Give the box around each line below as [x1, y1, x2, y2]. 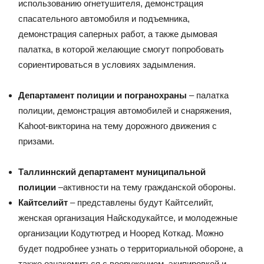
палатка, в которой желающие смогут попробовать [18, 44, 224, 54]
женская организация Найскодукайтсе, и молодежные [18, 212, 237, 223]
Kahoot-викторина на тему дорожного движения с [18, 120, 217, 131]
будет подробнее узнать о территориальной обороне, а [18, 243, 243, 253]
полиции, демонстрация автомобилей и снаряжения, [18, 105, 232, 115]
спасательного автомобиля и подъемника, [18, 13, 190, 24]
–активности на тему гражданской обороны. [56, 181, 236, 192]
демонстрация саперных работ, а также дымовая [18, 28, 217, 39]
